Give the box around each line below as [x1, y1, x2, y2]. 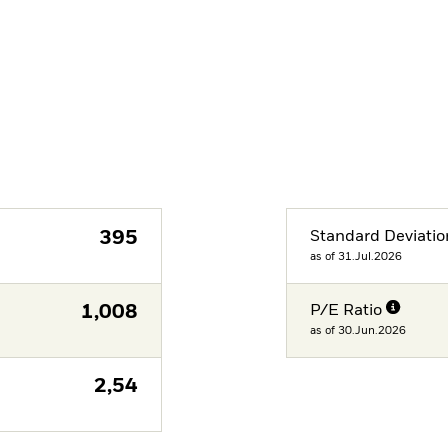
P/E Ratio [310, 303, 383, 320]
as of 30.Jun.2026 [310, 325, 407, 337]
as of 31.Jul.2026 [310, 250, 403, 262]
